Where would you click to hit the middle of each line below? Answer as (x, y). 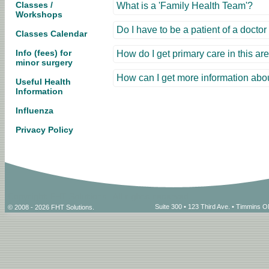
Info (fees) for (44, 53)
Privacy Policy (44, 130)
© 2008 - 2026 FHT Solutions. (51, 207)
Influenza (35, 110)
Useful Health (43, 82)
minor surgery (44, 62)
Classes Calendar (51, 34)
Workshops (39, 14)
